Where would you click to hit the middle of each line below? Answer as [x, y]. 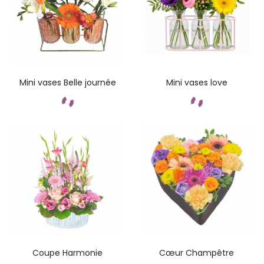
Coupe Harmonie [67, 253]
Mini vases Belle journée [67, 82]
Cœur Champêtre [197, 253]
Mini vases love [197, 82]
